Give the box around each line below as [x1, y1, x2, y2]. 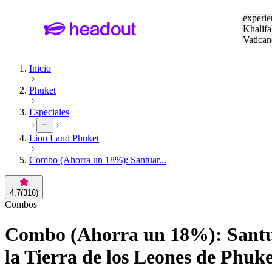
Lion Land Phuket [29, 133, 99, 144]
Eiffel [242, 46, 264, 56]
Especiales [29, 107, 69, 118]
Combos [5, 199, 37, 210]
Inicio [29, 63, 51, 74]
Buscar [242, 2, 270, 12]
